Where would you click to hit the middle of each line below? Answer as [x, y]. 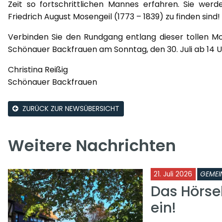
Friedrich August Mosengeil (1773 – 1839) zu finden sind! [114, 16]
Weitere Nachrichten [92, 145]
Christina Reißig [38, 69]
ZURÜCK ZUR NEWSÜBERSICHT [71, 108]
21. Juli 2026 [173, 174]
